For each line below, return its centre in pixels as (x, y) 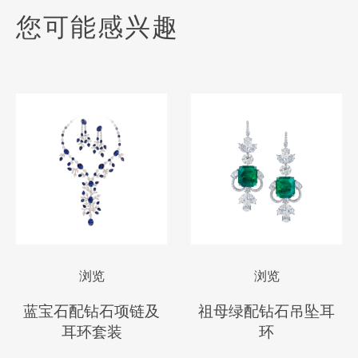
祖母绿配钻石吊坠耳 (267, 311)
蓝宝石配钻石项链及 (91, 311)
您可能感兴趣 (97, 27)
